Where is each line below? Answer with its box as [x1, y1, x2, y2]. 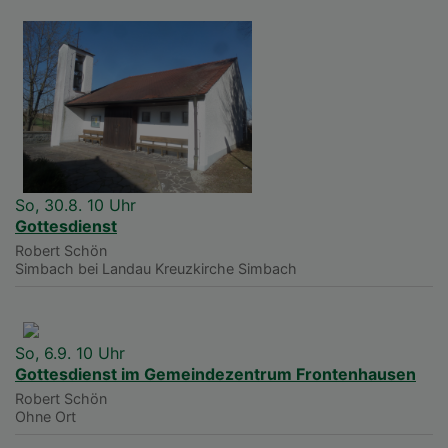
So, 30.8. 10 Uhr [15, 194, 136, 215]
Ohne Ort [15, 407, 76, 425]
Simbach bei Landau [15, 259, 151, 277]
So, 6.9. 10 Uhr [15, 342, 125, 363]
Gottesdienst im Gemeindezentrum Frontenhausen [15, 363, 416, 384]
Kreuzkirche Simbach [155, 259, 297, 277]
